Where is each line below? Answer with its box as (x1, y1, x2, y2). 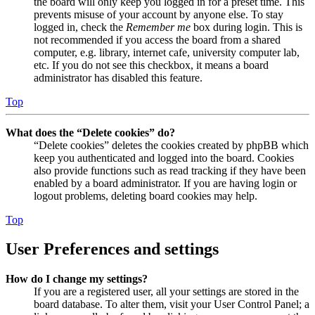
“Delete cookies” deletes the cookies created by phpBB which (34, 139, 309, 151)
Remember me (126, 20, 191, 33)
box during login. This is (191, 20, 302, 33)
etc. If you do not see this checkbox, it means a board (34, 58, 269, 71)
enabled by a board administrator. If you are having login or (34, 176, 297, 189)
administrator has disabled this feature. (34, 71, 202, 84)
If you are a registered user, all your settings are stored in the (34, 285, 299, 298)
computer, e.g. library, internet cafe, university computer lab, (34, 46, 300, 58)
